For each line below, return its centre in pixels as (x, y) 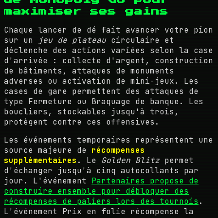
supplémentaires (40, 160)
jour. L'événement (48, 181)
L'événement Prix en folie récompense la (99, 211)
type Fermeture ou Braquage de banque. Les (104, 101)
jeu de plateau (72, 40)
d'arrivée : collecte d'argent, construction (109, 61)
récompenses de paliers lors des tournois (101, 201)
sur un (21, 40)
